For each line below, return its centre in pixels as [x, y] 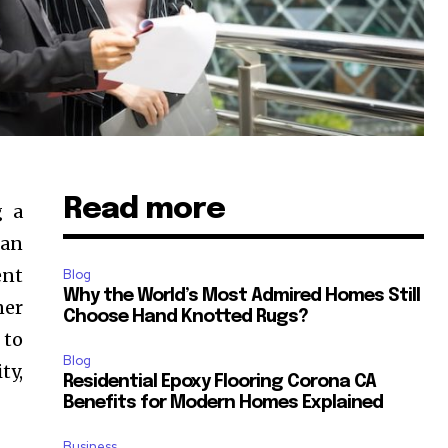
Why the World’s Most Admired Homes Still [242, 295]
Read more [144, 209]
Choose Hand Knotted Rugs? [186, 316]
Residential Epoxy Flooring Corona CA [220, 381]
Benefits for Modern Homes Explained [223, 402]
